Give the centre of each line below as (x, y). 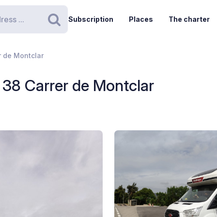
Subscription (91, 19)
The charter (189, 19)
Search (76, 29)
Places (141, 19)
